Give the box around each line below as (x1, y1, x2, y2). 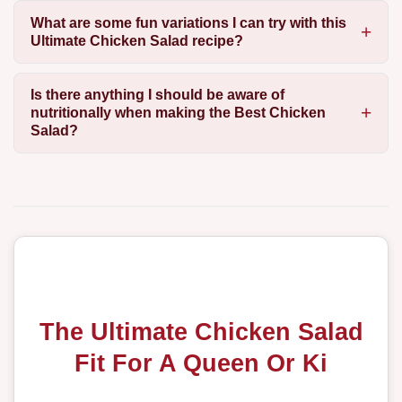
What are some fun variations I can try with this (30, 14, 346, 31)
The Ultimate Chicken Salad (39, 318, 363, 346)
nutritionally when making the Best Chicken (30, 105, 326, 121)
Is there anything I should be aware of (30, 87, 284, 103)
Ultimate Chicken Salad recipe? (30, 32, 243, 48)
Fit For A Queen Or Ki (74, 349, 328, 378)
